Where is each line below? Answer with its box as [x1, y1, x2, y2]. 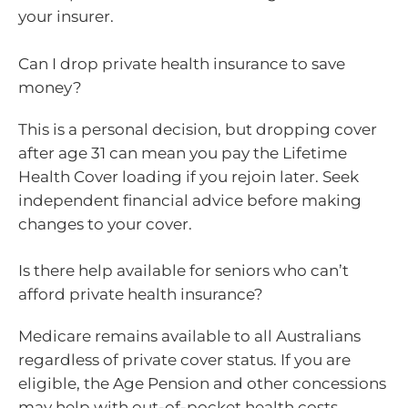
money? [18, 77, 82, 97]
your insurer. [18, 7, 114, 26]
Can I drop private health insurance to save [18, 54, 345, 73]
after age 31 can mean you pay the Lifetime [18, 143, 347, 162]
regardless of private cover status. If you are [18, 351, 351, 370]
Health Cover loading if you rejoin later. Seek [18, 167, 359, 186]
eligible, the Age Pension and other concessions [18, 374, 386, 393]
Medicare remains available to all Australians [18, 327, 361, 346]
